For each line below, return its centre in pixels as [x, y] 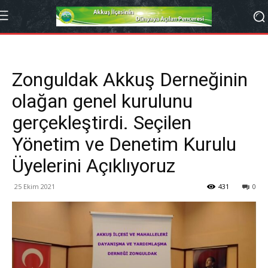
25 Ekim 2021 [35, 186]
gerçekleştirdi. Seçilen [102, 123]
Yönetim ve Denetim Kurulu [124, 144]
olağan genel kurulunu [102, 101]
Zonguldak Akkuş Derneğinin [130, 80]
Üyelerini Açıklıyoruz [94, 166]
